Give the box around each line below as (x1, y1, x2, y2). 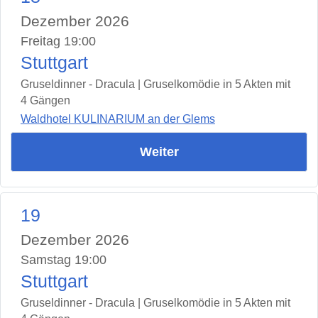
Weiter (139, 145, 179, 160)
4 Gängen (21, 94, 70, 106)
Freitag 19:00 (21, 33, 96, 48)
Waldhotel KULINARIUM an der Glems (21, 113, 215, 126)
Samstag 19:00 (21, 253, 106, 268)
